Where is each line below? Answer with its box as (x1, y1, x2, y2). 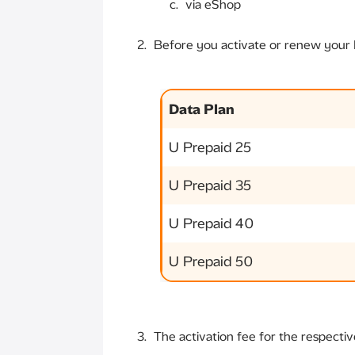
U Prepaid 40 (169, 215, 254, 232)
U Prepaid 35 (169, 177, 251, 194)
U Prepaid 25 (169, 139, 251, 156)
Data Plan (169, 101, 235, 118)
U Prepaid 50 (169, 253, 254, 270)
